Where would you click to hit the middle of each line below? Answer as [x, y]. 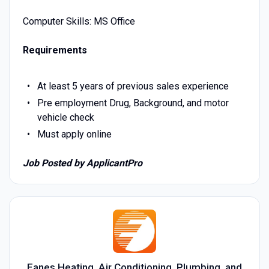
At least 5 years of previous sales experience [133, 86]
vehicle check [65, 117]
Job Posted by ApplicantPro [82, 163]
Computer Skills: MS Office [79, 21]
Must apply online [74, 134]
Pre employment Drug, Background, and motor [133, 103]
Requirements [55, 50]
